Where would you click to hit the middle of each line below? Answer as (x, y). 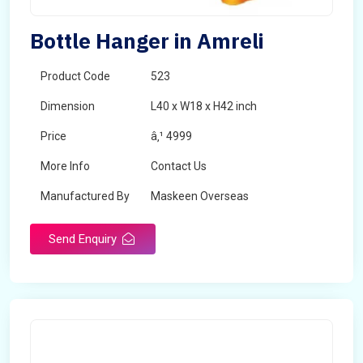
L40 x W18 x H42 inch (204, 106)
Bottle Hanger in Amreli (147, 41)
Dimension (68, 106)
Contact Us (179, 166)
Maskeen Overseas (200, 196)
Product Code (75, 76)
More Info (65, 166)
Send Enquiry (84, 239)
